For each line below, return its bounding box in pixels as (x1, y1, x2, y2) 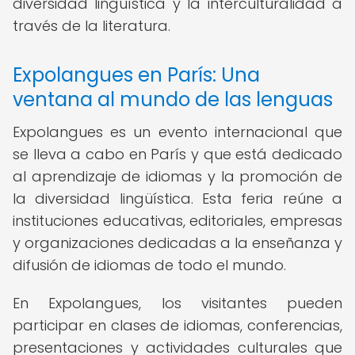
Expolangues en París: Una (13, 62, 260, 88)
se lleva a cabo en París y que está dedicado (13, 144, 342, 164)
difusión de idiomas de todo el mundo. (13, 255, 286, 275)
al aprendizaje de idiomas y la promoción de (13, 166, 342, 186)
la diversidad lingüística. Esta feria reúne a (13, 189, 342, 208)
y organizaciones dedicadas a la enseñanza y (13, 233, 342, 253)
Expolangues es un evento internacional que (13, 122, 342, 142)
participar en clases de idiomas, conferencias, (13, 315, 342, 335)
